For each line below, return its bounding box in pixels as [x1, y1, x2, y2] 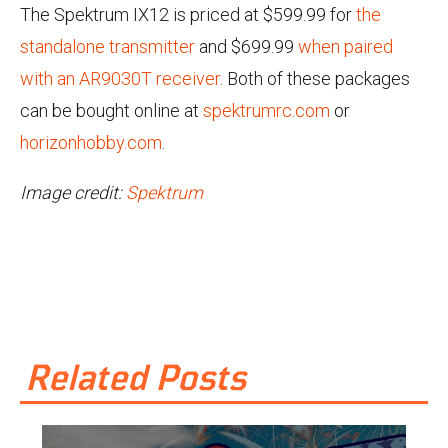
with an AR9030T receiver [20, 67, 220, 89]
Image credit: [20, 181, 126, 203]
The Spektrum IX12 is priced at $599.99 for [20, 3, 356, 25]
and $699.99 [195, 35, 298, 57]
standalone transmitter [20, 35, 195, 57]
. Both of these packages [220, 67, 410, 89]
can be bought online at [20, 99, 203, 121]
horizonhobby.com [20, 131, 162, 153]
